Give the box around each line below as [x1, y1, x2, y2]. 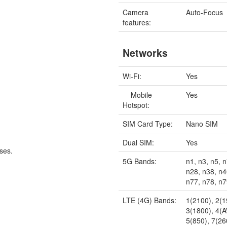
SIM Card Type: [123, 118, 173, 129]
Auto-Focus [186, 7, 223, 17]
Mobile [123, 89, 153, 100]
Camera [123, 7, 149, 17]
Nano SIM [186, 118, 218, 129]
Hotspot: [123, 99, 150, 110]
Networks [123, 46, 168, 60]
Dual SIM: [123, 137, 155, 147]
